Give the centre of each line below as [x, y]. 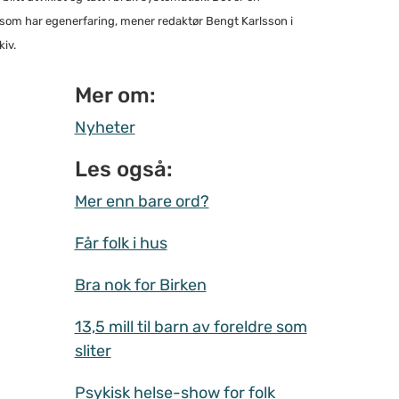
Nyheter [105, 127]
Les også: [123, 169]
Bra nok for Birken [140, 285]
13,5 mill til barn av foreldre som [191, 326]
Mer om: [115, 95]
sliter [93, 350]
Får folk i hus [121, 243]
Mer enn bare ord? [142, 201]
